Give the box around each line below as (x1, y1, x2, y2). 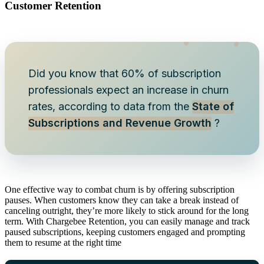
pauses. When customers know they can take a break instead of (5, 195, 239, 206)
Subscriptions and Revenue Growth (28, 117, 212, 130)
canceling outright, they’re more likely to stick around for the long (5, 206, 249, 216)
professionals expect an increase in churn (28, 84, 229, 97)
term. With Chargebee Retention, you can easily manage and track (5, 216, 250, 227)
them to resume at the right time (5, 237, 121, 248)
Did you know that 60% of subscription (28, 67, 221, 80)
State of (192, 100, 234, 113)
